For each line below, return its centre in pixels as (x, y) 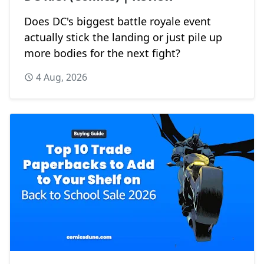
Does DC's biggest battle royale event (118, 21)
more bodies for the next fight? (102, 53)
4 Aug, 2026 (61, 77)
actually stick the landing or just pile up (123, 37)
